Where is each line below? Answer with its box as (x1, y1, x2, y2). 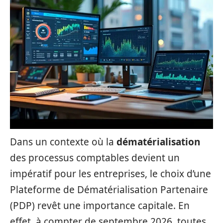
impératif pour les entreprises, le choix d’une (10, 167, 211, 180)
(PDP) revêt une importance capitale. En (10, 199, 190, 212)
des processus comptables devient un (10, 151, 180, 164)
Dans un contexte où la (10, 135, 116, 148)
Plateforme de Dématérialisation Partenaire (10, 183, 208, 196)
